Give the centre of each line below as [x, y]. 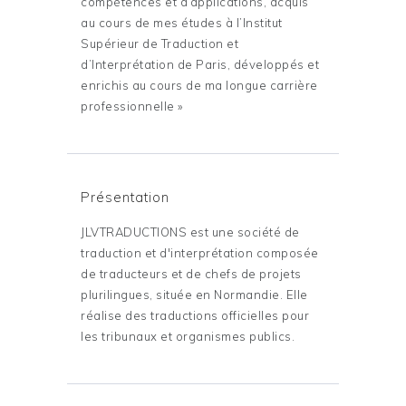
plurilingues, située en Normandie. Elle [194, 295]
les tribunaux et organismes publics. [188, 337]
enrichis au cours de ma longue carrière [199, 86]
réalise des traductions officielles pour [195, 316]
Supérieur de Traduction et [159, 44]
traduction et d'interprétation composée [200, 253]
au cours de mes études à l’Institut [182, 23]
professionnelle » [132, 106]
